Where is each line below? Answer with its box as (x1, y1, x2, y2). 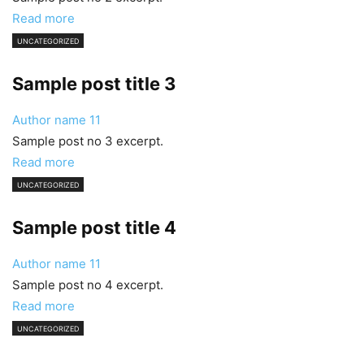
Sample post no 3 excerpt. (12, 133, 163, 149)
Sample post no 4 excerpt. (12, 277, 163, 292)
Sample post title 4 (12, 217, 176, 238)
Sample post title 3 (12, 73, 176, 94)
